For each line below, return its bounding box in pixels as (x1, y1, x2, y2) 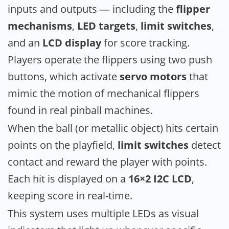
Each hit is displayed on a (8, 171, 128, 186)
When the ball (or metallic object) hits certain (8, 121, 218, 135)
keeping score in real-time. (8, 188, 132, 202)
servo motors (120, 69, 187, 83)
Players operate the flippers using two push (8, 52, 212, 66)
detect (189, 138, 221, 152)
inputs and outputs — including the (8, 2, 176, 16)
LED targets (77, 18, 135, 33)
